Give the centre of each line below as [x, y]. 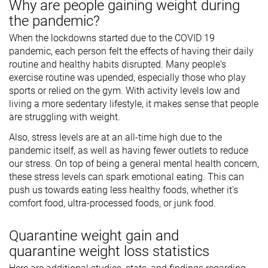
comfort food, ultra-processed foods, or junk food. [114, 203]
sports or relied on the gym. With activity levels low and [124, 90]
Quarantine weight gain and [94, 235]
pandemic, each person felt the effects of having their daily [131, 51]
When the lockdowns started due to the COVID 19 [112, 38]
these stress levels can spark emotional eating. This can [127, 176]
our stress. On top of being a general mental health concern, [134, 163]
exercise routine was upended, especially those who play [127, 77]
